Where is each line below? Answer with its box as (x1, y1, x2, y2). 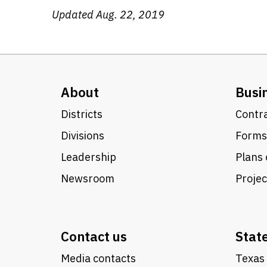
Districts (61, 107, 103, 121)
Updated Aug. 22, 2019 (52, 8, 164, 21)
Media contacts (61, 252, 136, 265)
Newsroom (61, 172, 114, 185)
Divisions (61, 129, 104, 142)
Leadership (61, 150, 116, 164)
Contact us (61, 228, 127, 245)
